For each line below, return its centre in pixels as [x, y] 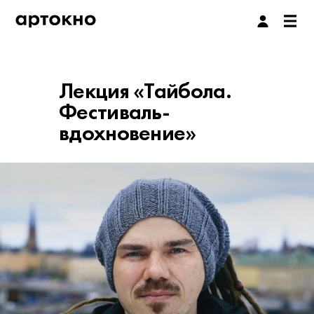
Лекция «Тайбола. [145, 91]
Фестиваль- [115, 112]
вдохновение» [128, 133]
